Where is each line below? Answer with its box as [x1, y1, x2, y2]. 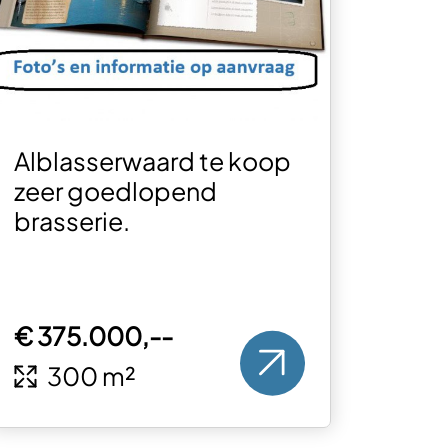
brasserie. [14, 205, 131, 238]
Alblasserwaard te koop [14, 145, 292, 178]
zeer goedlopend [14, 175, 218, 208]
